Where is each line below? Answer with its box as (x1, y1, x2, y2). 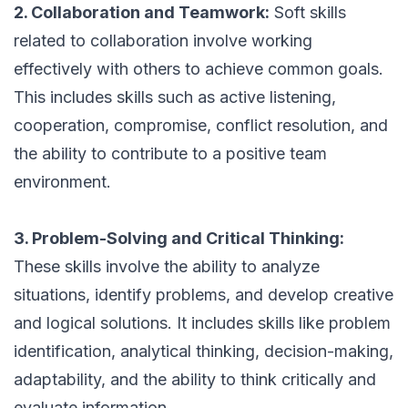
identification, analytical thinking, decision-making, (14, 342, 393, 362)
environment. (14, 172, 111, 192)
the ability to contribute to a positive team (14, 144, 327, 164)
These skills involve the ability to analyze (14, 257, 320, 277)
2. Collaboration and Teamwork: (14, 3, 270, 23)
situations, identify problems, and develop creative (14, 285, 393, 305)
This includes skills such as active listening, (14, 87, 336, 107)
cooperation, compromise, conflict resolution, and (14, 116, 388, 136)
